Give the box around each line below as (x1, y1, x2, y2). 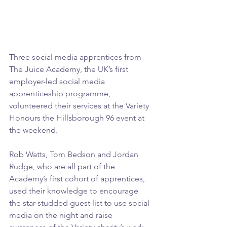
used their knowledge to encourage (9, 185, 140, 196)
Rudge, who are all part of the (9, 161, 117, 171)
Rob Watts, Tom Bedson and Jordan (9, 149, 140, 159)
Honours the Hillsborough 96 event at (9, 112, 146, 123)
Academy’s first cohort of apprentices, (9, 173, 147, 183)
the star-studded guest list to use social (9, 198, 152, 208)
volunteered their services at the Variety (9, 100, 151, 110)
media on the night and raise (9, 210, 115, 220)
